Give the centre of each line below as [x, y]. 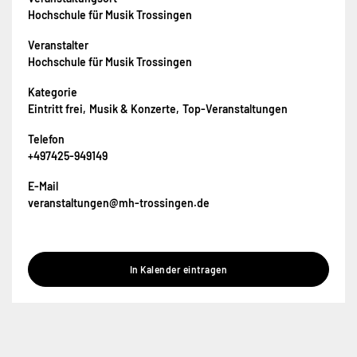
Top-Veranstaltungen [235, 108]
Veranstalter [58, 45]
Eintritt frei [55, 108]
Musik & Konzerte [133, 108]
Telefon [46, 139]
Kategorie [53, 92]
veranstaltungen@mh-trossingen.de [119, 202]
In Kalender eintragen [178, 269]
